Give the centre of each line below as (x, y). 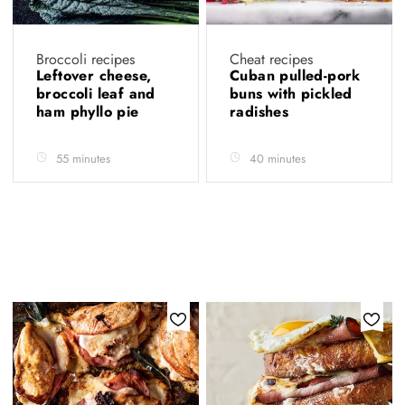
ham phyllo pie (90, 112)
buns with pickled (291, 94)
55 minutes (83, 159)
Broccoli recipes (85, 59)
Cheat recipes (271, 59)
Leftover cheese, (94, 75)
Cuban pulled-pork (295, 75)
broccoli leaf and (96, 94)
